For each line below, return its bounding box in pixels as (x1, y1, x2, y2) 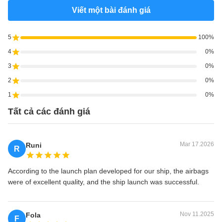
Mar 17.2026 (180, 141, 214, 148)
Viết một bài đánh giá (71, 6, 151, 15)
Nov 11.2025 (180, 211, 214, 218)
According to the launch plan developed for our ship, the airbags (8, 167, 209, 175)
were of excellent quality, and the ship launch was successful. (8, 178, 199, 186)
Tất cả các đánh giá (8, 107, 90, 117)
